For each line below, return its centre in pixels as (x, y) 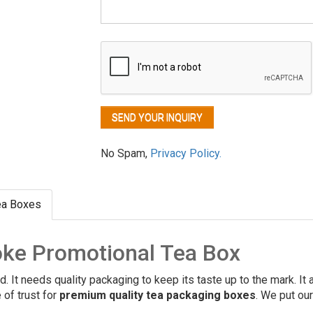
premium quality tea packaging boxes (158, 296)
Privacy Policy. (186, 154)
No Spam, (125, 154)
